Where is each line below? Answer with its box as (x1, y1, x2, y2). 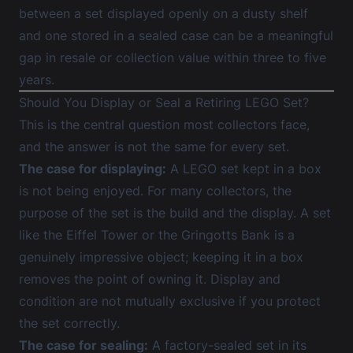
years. (19, 72, 54, 87)
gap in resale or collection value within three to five (19, 50, 326, 65)
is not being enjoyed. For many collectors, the (19, 183, 292, 199)
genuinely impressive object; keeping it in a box (19, 249, 303, 265)
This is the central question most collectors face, (19, 117, 310, 132)
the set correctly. (19, 315, 120, 331)
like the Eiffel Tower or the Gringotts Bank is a (19, 227, 295, 243)
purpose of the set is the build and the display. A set (19, 205, 331, 221)
